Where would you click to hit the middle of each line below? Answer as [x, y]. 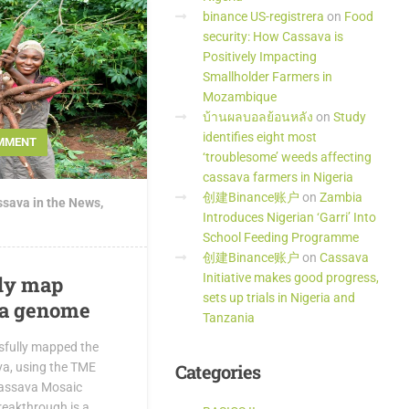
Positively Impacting [260, 57]
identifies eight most [260, 137]
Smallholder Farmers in [267, 77]
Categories [218, 372]
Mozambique [240, 97]
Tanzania [229, 318]
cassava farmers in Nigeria [278, 177]
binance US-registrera [263, 16]
